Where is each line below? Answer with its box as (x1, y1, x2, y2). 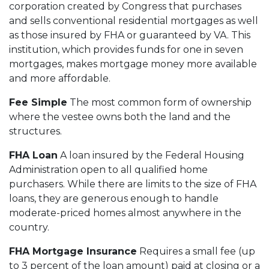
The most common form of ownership (67, 96, 252, 108)
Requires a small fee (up (137, 245, 255, 257)
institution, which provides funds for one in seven (9, 43, 243, 55)
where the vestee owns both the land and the (9, 110, 231, 122)
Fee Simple (9, 96, 67, 108)
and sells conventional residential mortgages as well (9, 14, 258, 26)
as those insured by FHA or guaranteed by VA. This (9, 29, 250, 41)
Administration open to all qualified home (9, 163, 208, 175)
